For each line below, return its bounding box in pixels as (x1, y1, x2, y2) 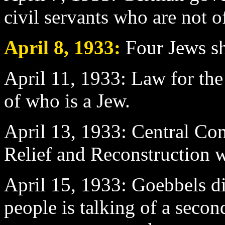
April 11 (4, 67, 70, 89)
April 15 (4, 173, 71, 195)
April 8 (4, 36, 64, 58)
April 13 (4, 120, 71, 142)
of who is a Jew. (4, 89, 130, 111)
